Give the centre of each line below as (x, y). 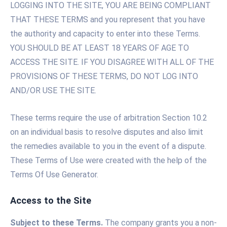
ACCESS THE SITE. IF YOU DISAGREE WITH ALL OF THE (112, 62)
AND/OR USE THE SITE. (53, 91)
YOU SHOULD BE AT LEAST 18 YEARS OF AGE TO (100, 48)
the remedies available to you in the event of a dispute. (108, 146)
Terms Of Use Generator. (54, 175)
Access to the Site (51, 200)
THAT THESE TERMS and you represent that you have (108, 20)
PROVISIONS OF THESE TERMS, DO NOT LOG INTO (104, 77)
